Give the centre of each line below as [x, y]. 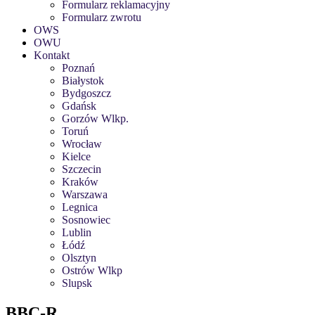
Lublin [77, 232]
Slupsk [77, 283]
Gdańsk [79, 106]
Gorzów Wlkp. [95, 118]
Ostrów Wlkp [92, 270]
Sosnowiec [86, 220]
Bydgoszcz [86, 93]
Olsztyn [79, 258]
